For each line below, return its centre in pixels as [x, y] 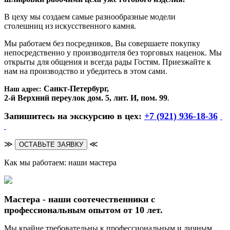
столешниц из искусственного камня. [70, 26]
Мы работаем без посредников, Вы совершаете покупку [102, 43]
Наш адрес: [24, 89]
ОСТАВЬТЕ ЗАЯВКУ [51, 144]
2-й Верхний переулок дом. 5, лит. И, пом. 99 [86, 98]
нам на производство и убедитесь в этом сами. [86, 71]
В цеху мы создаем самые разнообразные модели [90, 16]
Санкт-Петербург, [76, 88]
